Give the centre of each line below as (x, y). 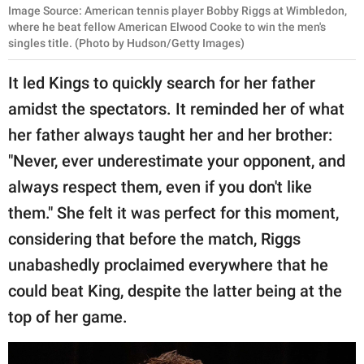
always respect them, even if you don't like (160, 186)
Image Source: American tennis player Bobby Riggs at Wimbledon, (178, 10)
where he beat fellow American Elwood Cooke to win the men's (167, 26)
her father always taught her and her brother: (170, 134)
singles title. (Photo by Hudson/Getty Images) (126, 43)
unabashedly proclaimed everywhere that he (168, 264)
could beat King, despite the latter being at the (175, 290)
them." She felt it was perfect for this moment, (173, 212)
